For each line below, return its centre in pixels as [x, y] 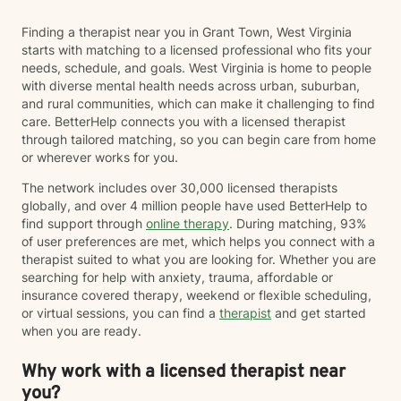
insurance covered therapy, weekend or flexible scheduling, [196, 295]
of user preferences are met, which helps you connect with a [198, 241]
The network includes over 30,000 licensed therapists [179, 188]
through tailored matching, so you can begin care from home [199, 139]
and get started [319, 313]
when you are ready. [81, 331]
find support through [84, 223]
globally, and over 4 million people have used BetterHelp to [194, 205]
